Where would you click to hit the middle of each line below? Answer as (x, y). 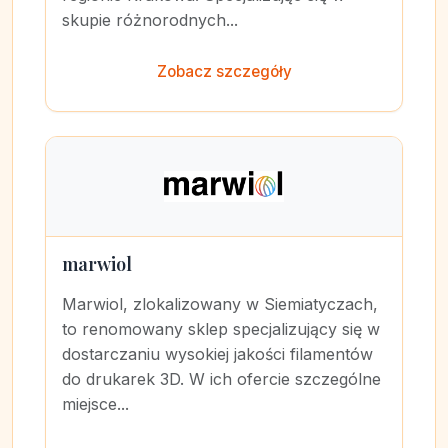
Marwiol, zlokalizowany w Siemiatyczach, (220, 304)
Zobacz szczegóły (224, 71)
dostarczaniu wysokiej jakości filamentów (217, 354)
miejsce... (95, 404)
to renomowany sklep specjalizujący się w (221, 329)
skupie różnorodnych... (150, 20)
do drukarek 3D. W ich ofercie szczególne (221, 379)
